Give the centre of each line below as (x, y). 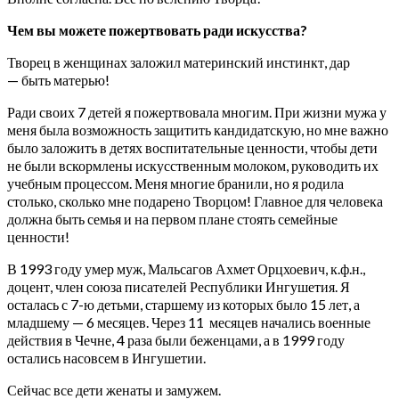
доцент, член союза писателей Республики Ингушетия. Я (179, 286)
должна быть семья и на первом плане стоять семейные (172, 218)
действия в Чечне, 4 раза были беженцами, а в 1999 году (176, 339)
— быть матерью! (58, 79)
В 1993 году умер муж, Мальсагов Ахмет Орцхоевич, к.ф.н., (186, 268)
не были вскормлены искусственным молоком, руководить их (193, 165)
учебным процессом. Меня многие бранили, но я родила (175, 183)
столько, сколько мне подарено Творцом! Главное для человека (195, 200)
